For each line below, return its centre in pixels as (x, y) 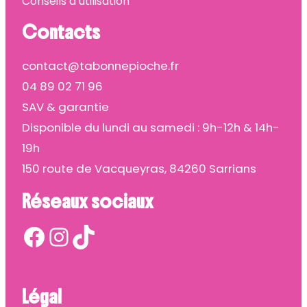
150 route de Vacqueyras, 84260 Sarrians (139, 169)
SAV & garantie (65, 107)
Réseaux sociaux (88, 202)
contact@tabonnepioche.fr (100, 66)
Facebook (28, 236)
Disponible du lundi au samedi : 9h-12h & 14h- (151, 128)
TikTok (77, 236)
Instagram (59, 236)
